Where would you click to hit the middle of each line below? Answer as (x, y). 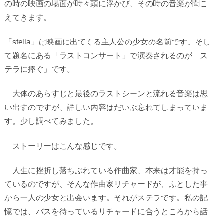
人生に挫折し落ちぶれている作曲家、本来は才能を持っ (106, 171)
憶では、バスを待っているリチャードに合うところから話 (106, 212)
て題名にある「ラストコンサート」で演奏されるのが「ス (106, 55)
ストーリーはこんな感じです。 (63, 146)
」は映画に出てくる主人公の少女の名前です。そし (120, 42)
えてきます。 (28, 17)
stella (21, 42)
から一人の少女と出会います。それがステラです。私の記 (106, 198)
